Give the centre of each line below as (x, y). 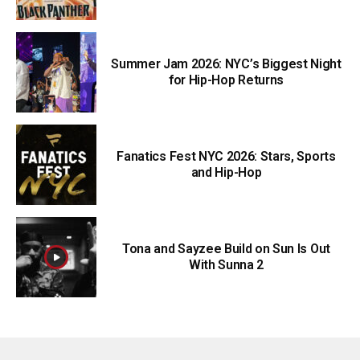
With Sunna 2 (226, 265)
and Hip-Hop (226, 173)
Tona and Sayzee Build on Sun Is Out (226, 249)
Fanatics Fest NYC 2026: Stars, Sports (226, 157)
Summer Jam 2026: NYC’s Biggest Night (226, 64)
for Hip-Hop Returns (226, 80)
